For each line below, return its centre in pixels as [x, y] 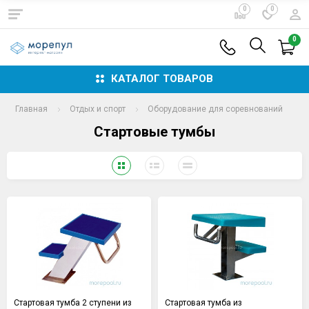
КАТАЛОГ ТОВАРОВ [162, 79]
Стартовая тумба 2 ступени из [73, 302]
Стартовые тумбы [154, 131]
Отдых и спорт [98, 109]
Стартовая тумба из [203, 302]
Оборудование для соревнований [215, 109]
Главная [31, 109]
